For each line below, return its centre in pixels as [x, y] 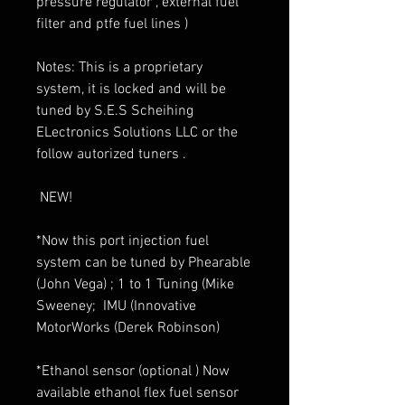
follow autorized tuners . [111, 154]
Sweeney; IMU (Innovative [116, 306]
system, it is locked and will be [131, 89]
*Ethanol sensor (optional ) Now [133, 371]
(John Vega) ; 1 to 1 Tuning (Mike [135, 284]
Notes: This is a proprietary [119, 67]
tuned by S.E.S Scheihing [115, 111]
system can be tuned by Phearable [143, 263]
